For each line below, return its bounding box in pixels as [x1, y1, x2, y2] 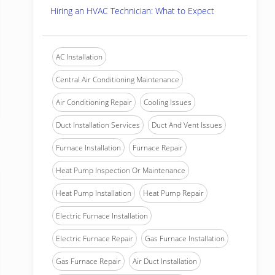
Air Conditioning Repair [56, 97, 132, 107]
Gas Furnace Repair [56, 256, 121, 266]
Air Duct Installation [133, 256, 197, 266]
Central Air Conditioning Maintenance [56, 74, 179, 85]
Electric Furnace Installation [56, 211, 148, 221]
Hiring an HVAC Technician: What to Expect [50, 5, 214, 17]
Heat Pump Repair [143, 188, 204, 198]
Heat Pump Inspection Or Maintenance [56, 165, 185, 176]
